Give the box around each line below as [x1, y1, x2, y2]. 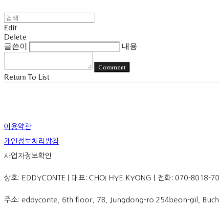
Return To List [4, 72, 50, 82]
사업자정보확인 [4, 152, 52, 159]
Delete [4, 32, 26, 42]
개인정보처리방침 [4, 137, 59, 145]
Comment [98, 63, 126, 71]
